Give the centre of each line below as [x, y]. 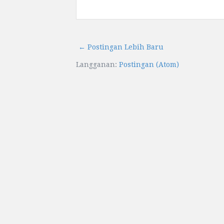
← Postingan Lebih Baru [121, 47]
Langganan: [97, 65]
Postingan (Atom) [149, 65]
